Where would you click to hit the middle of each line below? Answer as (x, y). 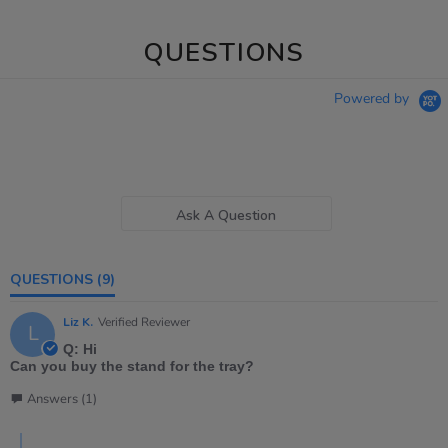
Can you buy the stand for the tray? (132, 365)
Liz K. (78, 321)
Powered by (373, 98)
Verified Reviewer (144, 321)
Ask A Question (226, 215)
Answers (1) (62, 398)
